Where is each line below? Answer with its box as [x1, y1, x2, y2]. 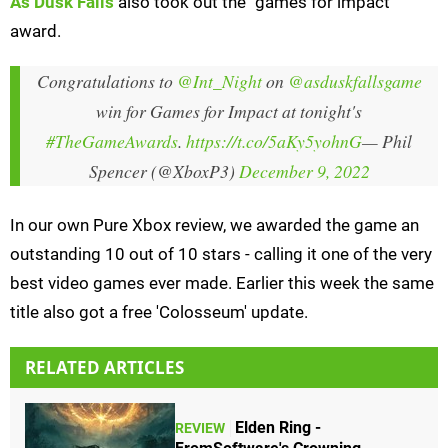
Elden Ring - [235, 417, 321, 437]
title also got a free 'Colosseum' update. [10, 302, 308, 323]
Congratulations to [36, 69, 177, 94]
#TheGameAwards [46, 129, 178, 154]
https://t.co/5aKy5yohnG [186, 129, 362, 154]
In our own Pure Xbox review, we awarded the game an [10, 215, 419, 236]
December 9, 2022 [238, 159, 370, 184]
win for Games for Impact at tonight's [96, 99, 362, 124]
